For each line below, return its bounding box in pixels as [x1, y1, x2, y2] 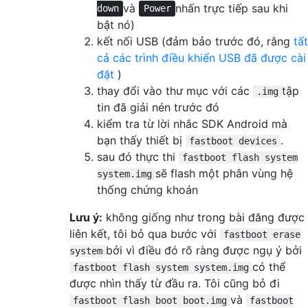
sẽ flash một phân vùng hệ [155, 166, 293, 180]
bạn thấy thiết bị [97, 133, 186, 147]
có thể [252, 259, 285, 274]
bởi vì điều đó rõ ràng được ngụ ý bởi [106, 243, 302, 257]
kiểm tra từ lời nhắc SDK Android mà [97, 116, 287, 131]
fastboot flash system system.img [73, 261, 249, 273]
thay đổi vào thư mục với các [97, 83, 253, 98]
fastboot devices [189, 135, 277, 146]
